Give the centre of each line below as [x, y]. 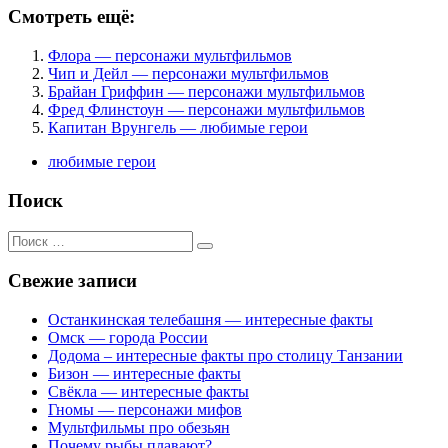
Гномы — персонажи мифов [145, 410]
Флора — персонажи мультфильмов [170, 56]
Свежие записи [72, 281]
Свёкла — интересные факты [148, 392]
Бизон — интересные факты [144, 374]
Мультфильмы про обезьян [139, 428]
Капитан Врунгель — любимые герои [178, 128]
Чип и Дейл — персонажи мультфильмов [188, 74]
